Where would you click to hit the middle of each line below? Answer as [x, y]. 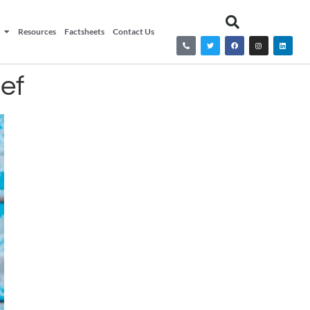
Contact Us [134, 31]
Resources [37, 31]
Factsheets [85, 31]
